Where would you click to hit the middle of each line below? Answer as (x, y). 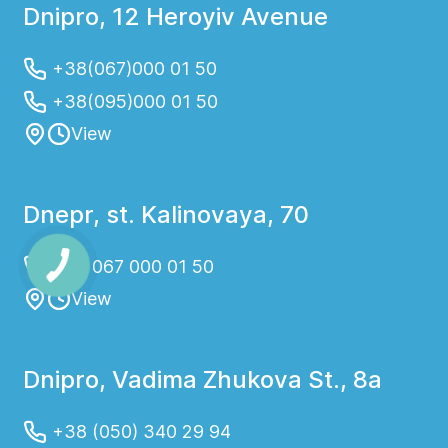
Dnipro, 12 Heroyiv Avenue (175, 17)
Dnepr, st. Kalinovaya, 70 (165, 215)
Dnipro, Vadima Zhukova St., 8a (202, 380)
